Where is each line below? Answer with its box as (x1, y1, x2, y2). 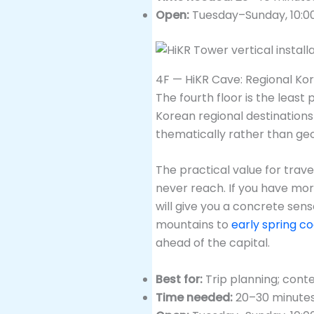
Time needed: (156, 289, 233, 306)
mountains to (156, 217, 231, 233)
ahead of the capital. (156, 235, 270, 252)
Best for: (156, 271, 203, 287)
